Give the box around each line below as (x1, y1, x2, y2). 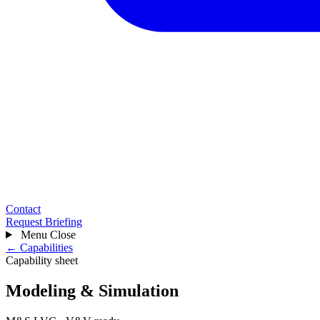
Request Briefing (6, 216, 82, 228)
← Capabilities (6, 241, 73, 254)
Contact (6, 203, 41, 215)
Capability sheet (6, 254, 78, 266)
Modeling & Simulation (6, 281, 179, 300)
